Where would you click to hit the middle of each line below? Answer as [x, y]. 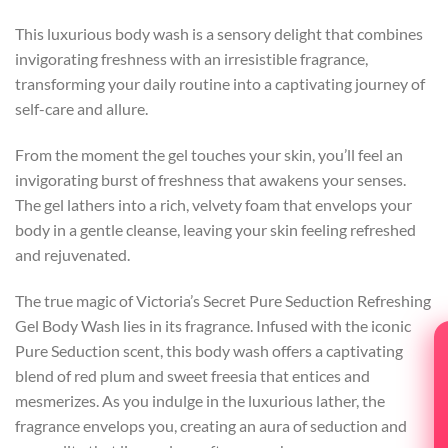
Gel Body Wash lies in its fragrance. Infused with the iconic [213, 326]
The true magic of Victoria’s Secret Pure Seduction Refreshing [223, 301]
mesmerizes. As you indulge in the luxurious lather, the [200, 401]
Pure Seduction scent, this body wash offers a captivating [209, 351]
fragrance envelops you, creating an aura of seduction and [211, 426]
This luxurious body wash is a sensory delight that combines [219, 34]
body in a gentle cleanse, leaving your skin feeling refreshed [215, 230]
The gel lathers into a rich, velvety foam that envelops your [213, 205]
